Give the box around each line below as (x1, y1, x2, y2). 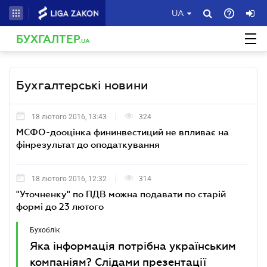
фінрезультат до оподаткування (16, 139, 160, 150)
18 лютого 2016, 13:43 (32, 113, 107, 121)
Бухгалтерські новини (16, 79, 148, 92)
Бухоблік (30, 226, 60, 234)
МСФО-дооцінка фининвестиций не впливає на (16, 126, 229, 137)
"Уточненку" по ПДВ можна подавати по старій (16, 188, 226, 199)
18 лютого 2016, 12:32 (32, 175, 107, 183)
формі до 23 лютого (16, 201, 104, 212)
